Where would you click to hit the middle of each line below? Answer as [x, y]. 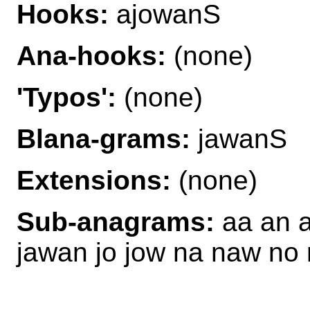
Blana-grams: [103, 138]
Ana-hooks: [91, 55]
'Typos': [66, 97]
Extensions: [94, 180]
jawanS [239, 138]
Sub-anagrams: [116, 221]
